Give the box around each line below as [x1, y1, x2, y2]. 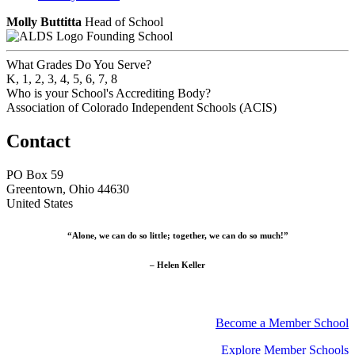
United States [6, 196, 73, 210]
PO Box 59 [6, 167, 63, 181]
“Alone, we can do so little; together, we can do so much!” [67, 230, 288, 240]
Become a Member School [216, 315, 349, 330]
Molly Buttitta [6, 14, 82, 29]
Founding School [86, 29, 173, 43]
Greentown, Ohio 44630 [6, 181, 129, 196]
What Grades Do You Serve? [6, 57, 151, 71]
